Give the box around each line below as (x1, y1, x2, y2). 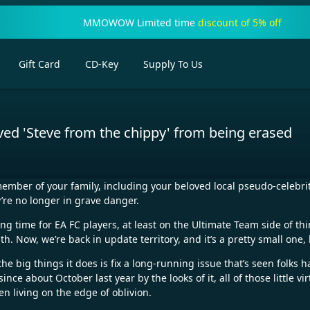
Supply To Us (143, 57, 203, 71)
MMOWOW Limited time (82, 15, 198, 29)
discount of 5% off (197, 15, 282, 29)
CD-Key (85, 57, 118, 71)
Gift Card (19, 57, 60, 71)
